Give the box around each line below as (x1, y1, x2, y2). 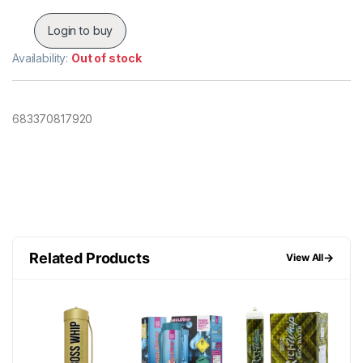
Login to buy (48, 23, 113, 38)
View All (286, 251, 324, 264)
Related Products (29, 249, 150, 267)
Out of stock (71, 50, 142, 65)
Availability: (12, 50, 72, 65)
